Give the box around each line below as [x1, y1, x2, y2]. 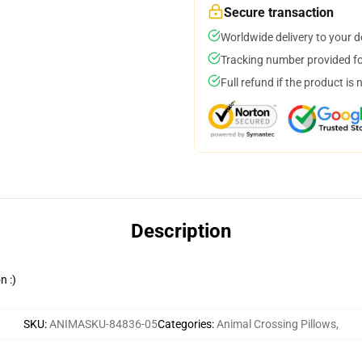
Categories [158, 318, 212, 330]
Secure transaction [224, 5, 334, 20]
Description [131, 220, 231, 242]
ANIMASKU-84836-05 [49, 318, 158, 330]
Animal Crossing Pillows [217, 318, 336, 330]
